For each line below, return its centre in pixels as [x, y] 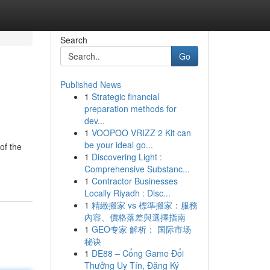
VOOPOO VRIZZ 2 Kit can [141, 133]
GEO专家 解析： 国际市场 [141, 229]
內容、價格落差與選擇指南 [135, 217]
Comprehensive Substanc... [137, 169]
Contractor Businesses [134, 181]
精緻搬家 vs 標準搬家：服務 [144, 205]
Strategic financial [125, 96]
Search [74, 40]
